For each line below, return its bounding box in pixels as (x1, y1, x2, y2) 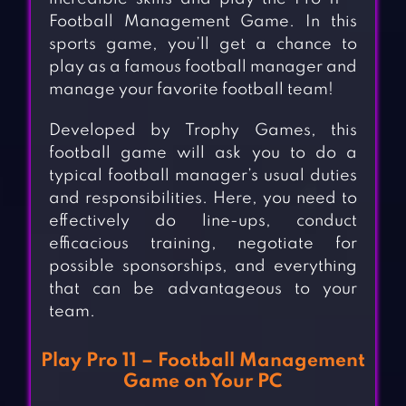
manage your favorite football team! (48, 82, 333, 99)
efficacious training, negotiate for (48, 236, 358, 253)
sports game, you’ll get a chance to (48, 36, 358, 53)
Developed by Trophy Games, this (48, 122, 358, 140)
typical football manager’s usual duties (48, 168, 358, 185)
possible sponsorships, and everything (48, 258, 358, 275)
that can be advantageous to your (48, 281, 358, 298)
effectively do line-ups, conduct (48, 213, 358, 230)
